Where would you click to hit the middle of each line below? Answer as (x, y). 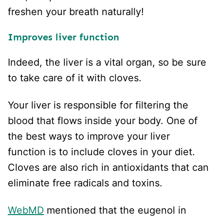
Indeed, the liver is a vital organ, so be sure (107, 62)
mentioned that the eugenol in (115, 210)
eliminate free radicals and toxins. (88, 183)
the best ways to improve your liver (89, 136)
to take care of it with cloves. (76, 78)
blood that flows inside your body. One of (103, 120)
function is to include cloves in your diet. (101, 152)
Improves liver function (64, 37)
